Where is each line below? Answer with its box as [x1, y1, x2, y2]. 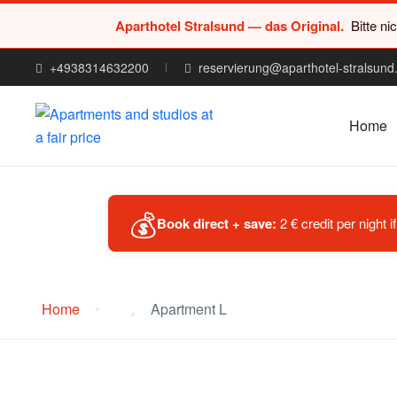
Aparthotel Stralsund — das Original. [114, 16, 344, 35]
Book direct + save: [157, 214, 276, 233]
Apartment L [151, 299, 227, 319]
